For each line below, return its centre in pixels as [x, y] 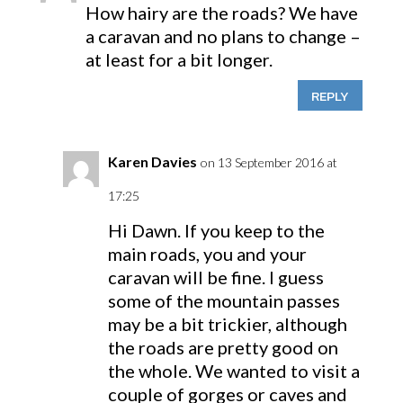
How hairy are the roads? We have [221, 13]
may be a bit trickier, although [227, 324]
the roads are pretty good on [223, 347]
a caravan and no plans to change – [223, 36]
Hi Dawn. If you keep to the [216, 230]
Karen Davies [152, 161]
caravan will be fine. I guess [215, 277]
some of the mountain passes [224, 300]
